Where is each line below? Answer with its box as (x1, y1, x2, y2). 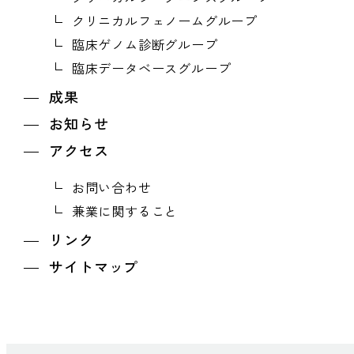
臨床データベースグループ (71, 58, 232, 78)
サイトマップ (49, 255, 139, 277)
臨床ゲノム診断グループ (71, 34, 218, 54)
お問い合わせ (71, 177, 152, 197)
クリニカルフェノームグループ (71, 10, 258, 30)
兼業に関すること (71, 201, 179, 220)
